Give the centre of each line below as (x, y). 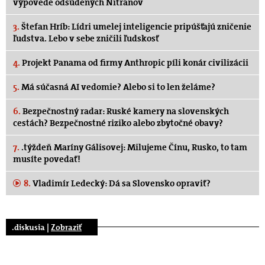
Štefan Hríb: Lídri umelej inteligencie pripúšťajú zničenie (135, 27)
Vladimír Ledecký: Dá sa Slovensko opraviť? (121, 183)
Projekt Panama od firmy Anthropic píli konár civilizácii (134, 63)
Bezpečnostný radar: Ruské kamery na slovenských (125, 111)
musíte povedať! (47, 159)
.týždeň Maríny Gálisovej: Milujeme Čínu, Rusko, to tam (133, 147)
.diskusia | (31, 227)
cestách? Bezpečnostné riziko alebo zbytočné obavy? (118, 123)
